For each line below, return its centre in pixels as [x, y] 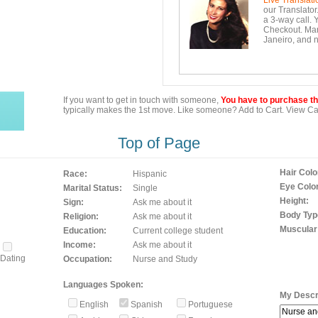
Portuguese [212, 305]
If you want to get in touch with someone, [142, 100]
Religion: [81, 216]
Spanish [148, 305]
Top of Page [159, 143]
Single [145, 188]
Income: [79, 245]
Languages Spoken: [103, 285]
